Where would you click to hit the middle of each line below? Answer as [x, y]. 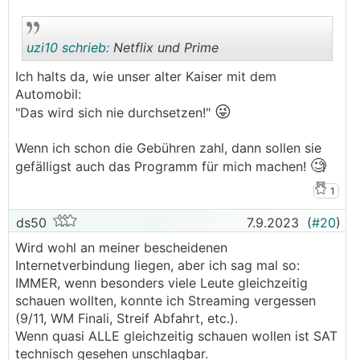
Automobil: [48, 94]
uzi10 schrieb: [68, 47]
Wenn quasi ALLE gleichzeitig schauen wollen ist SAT [176, 336]
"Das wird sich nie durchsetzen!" [115, 112]
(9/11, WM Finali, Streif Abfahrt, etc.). [127, 318]
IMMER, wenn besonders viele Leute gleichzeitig [162, 283]
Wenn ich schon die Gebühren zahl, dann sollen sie [168, 148]
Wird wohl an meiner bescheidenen [121, 247]
